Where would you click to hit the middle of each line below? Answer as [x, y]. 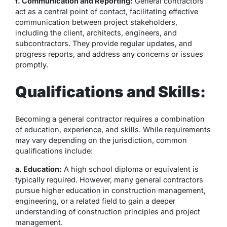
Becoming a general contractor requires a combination [110, 119]
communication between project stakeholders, [96, 22]
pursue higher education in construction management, [110, 190]
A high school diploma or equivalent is [130, 169]
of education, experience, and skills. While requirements [113, 129]
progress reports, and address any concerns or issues [109, 54]
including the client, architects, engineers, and [96, 33]
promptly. [32, 65]
